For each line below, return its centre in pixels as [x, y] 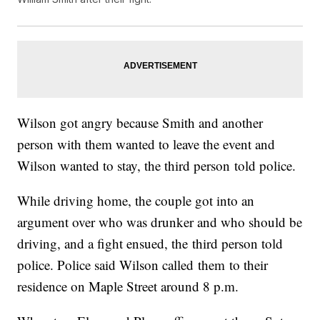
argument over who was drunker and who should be [160, 221]
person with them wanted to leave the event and [146, 144]
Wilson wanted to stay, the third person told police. [157, 165]
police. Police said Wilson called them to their [143, 264]
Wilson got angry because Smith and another [140, 122]
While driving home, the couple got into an [136, 200]
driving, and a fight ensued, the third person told [150, 243]
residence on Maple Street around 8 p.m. [128, 286]
